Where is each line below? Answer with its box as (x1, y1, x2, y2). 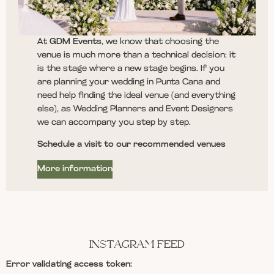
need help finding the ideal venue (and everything (37, 91, 236, 100)
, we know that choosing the (102, 37, 220, 46)
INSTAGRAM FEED (89, 239, 185, 254)
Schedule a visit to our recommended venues (37, 140, 226, 150)
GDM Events (50, 37, 102, 46)
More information (37, 165, 113, 174)
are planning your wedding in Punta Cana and (37, 77, 221, 87)
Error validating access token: (6, 260, 132, 270)
